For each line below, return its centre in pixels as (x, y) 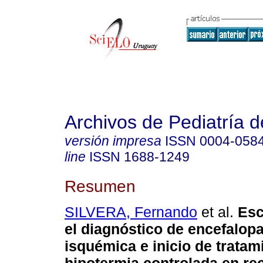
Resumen (100, 186)
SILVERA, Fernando (131, 212)
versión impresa (113, 141)
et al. (215, 212)
